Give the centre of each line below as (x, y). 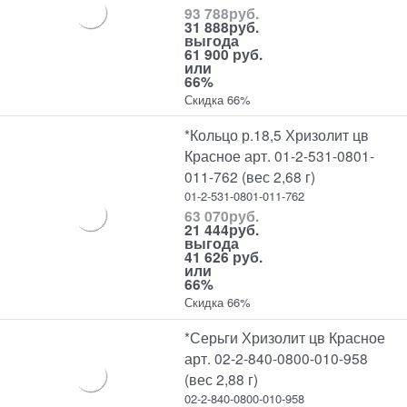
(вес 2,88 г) (222, 379)
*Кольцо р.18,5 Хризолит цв (277, 134)
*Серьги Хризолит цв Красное (285, 338)
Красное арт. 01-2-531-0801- (280, 155)
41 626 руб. (224, 257)
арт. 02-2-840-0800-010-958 (277, 358)
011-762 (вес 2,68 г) (250, 176)
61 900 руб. (224, 54)
